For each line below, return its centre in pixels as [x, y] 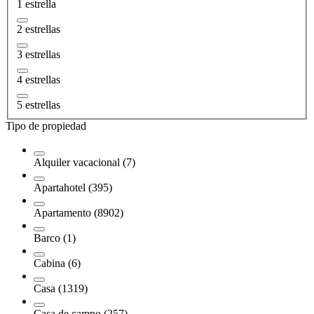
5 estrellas [39, 104]
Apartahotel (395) [73, 187]
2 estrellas [39, 29]
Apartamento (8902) [78, 212]
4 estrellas [39, 79]
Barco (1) [55, 238]
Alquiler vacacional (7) [84, 162]
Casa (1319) [61, 288]
